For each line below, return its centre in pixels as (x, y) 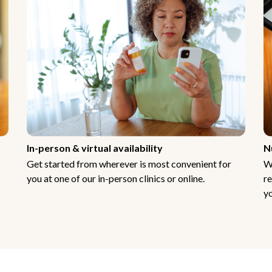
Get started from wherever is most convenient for (129, 164)
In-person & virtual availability (95, 148)
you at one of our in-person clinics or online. (116, 178)
